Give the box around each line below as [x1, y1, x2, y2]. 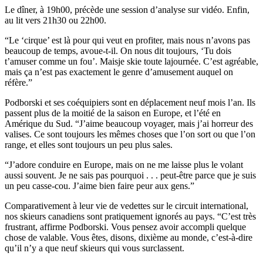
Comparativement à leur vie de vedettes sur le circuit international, [5, 201, 248, 211]
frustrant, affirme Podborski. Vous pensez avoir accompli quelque [5, 222, 246, 232]
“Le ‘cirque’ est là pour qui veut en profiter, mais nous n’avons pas [5, 35, 250, 46]
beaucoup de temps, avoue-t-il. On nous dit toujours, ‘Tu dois [5, 46, 231, 56]
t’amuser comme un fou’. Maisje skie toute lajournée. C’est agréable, [5, 56, 258, 67]
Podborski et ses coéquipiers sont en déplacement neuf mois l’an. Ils [5, 97, 255, 108]
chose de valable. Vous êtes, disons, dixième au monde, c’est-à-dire [5, 232, 252, 243]
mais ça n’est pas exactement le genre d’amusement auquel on [5, 67, 233, 77]
